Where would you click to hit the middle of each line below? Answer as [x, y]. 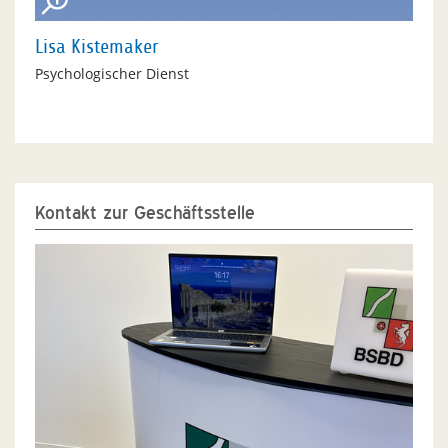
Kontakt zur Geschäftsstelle [145, 212]
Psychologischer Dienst [112, 73]
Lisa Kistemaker [97, 46]
